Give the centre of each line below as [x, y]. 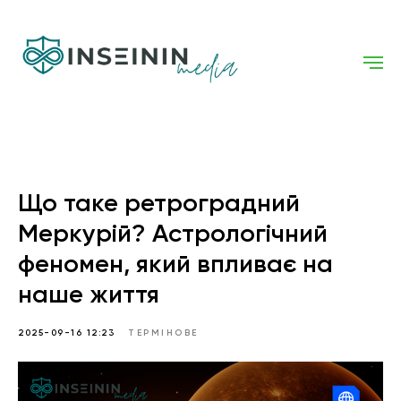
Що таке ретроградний [159, 203]
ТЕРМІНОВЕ [163, 333]
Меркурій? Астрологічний [173, 234]
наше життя [89, 294]
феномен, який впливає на [175, 264]
